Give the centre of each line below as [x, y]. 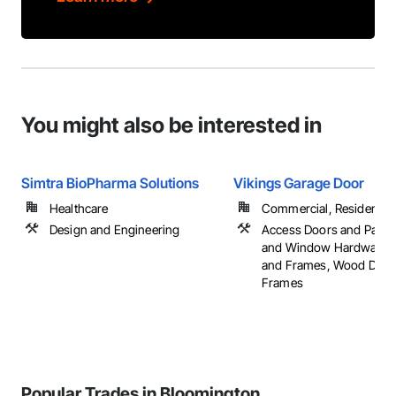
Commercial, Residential [328, 208]
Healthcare [79, 208]
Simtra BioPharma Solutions [110, 183]
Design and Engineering [115, 229]
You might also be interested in [171, 125]
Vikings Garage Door [299, 183]
